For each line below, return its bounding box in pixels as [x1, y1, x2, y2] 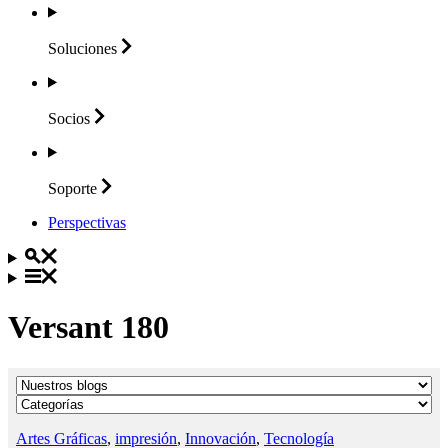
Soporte [48, 179, 97, 197]
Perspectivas [48, 213, 126, 231]
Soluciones [48, 39, 117, 57]
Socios [48, 109, 90, 127]
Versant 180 [8, 309, 169, 346]
